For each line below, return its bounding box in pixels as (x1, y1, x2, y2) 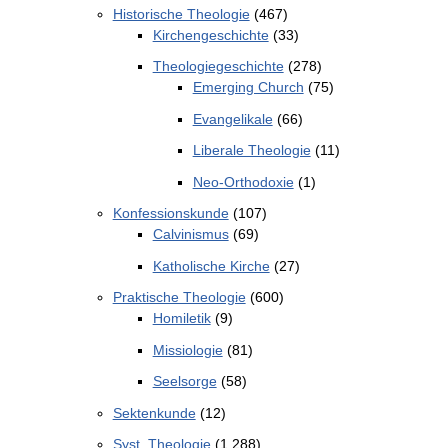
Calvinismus (152, 226, 229, 243)
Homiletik (152, 310, 211, 327)
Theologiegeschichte (152, 58, 284, 75)
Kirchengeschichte (152, 26, 269, 43)
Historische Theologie (112, 5, 250, 22)
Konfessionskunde (112, 205, 229, 222)
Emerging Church (192, 79, 304, 96)
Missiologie (152, 341, 223, 358)
